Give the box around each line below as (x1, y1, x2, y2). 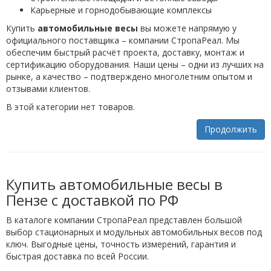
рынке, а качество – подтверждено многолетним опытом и (6, 71, 252, 82)
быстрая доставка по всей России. (6, 250, 149, 262)
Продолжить (204, 123, 257, 135)
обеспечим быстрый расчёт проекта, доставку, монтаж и (6, 47, 244, 58)
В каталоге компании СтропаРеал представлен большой (6, 214, 242, 226)
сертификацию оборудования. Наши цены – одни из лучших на (6, 59, 264, 70)
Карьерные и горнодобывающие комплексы (30, 4, 212, 16)
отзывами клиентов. (6, 83, 90, 94)
